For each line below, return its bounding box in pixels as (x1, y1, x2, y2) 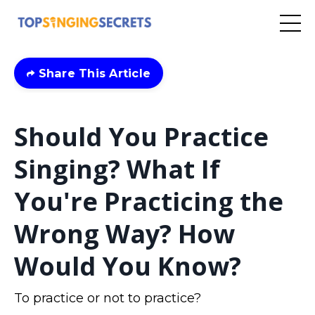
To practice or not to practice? (14, 290, 201, 306)
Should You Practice (14, 119, 269, 154)
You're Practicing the (14, 184, 283, 219)
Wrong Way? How (14, 216, 235, 251)
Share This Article (34, 65, 150, 80)
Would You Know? (14, 248, 241, 283)
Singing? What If (14, 151, 220, 186)
